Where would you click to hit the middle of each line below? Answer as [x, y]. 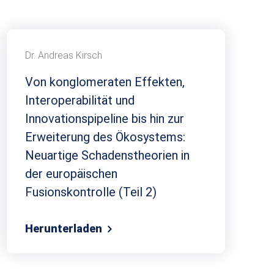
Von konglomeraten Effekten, [105, 82]
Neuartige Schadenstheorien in [107, 156]
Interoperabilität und [80, 101]
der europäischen [71, 174]
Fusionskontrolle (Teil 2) [91, 192]
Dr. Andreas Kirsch [64, 56]
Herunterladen [65, 228]
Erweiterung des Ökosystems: [105, 137]
